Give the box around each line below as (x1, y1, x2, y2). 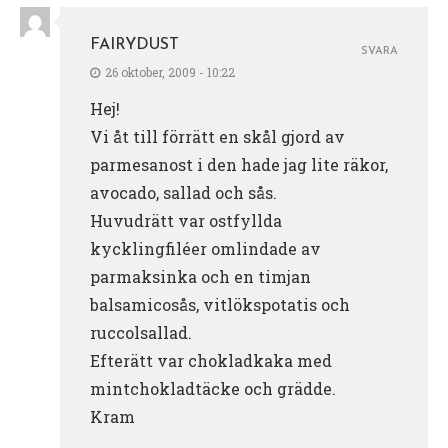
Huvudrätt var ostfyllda (90, 209, 282, 231)
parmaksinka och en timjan (90, 265, 311, 287)
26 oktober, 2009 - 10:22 (105, 63, 235, 80)
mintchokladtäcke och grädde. (90, 377, 336, 399)
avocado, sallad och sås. (90, 181, 277, 203)
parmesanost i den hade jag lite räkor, (90, 153, 388, 175)
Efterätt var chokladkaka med (90, 349, 332, 371)
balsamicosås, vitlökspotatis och (90, 293, 350, 315)
